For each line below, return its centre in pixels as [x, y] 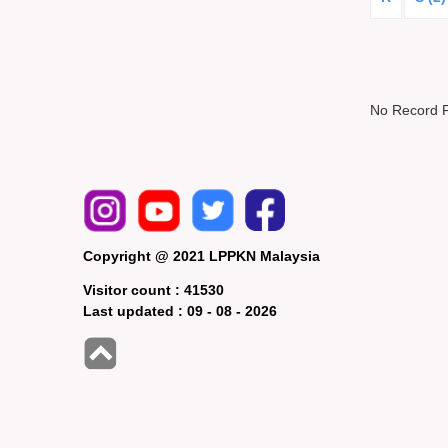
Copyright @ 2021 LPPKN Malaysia [202, 256]
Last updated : [135, 311]
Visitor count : [134, 290]
